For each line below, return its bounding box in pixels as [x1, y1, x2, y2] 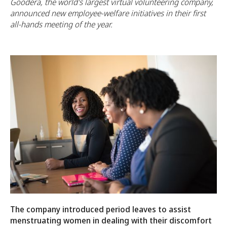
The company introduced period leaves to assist [10, 203, 191, 215]
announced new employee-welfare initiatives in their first [10, 8, 206, 19]
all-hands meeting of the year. [10, 19, 112, 30]
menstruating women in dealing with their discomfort [10, 214, 212, 226]
